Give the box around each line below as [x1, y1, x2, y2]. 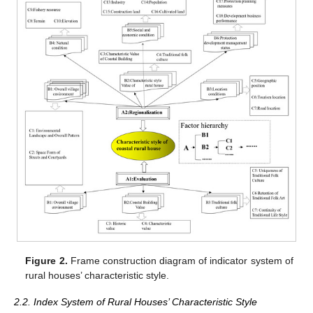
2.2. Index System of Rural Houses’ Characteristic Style [14, 296, 257, 308]
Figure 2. [25, 255, 68, 267]
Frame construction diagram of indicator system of [67, 255, 293, 267]
